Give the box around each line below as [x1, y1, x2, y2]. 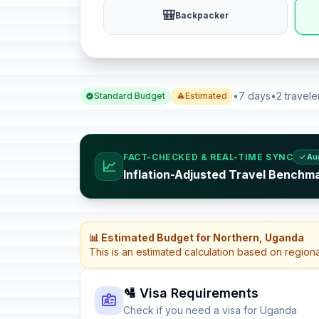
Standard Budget [94, 90, 165, 101]
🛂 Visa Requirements [123, 286, 258, 300]
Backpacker [174, 10, 229, 21]
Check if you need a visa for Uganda [123, 304, 297, 316]
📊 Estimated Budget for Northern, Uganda [89, 231, 304, 244]
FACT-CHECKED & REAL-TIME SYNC [123, 151, 293, 162]
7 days [239, 90, 271, 102]
